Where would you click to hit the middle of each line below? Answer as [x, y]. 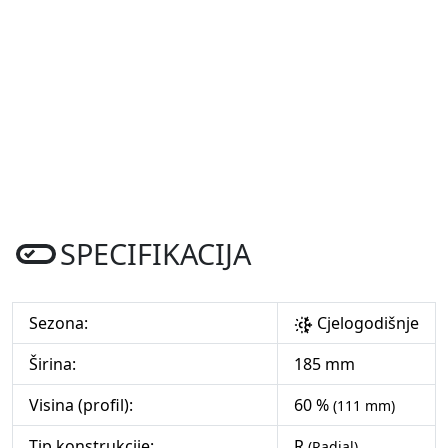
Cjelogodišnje [366, 323]
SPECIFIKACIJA [155, 254]
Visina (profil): [81, 405]
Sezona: [58, 323]
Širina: [52, 364]
